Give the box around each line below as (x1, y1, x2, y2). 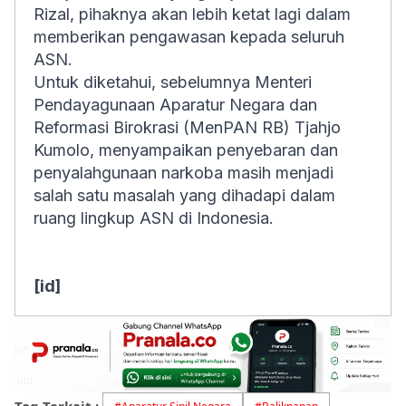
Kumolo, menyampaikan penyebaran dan (34, 140, 338, 159)
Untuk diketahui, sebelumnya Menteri (34, 72, 312, 92)
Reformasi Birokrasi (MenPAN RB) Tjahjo (34, 118, 341, 137)
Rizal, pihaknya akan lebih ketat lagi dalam (34, 5, 351, 24)
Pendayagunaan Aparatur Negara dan (34, 95, 317, 114)
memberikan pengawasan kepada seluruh (34, 27, 344, 46)
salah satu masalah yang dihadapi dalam (34, 186, 335, 205)
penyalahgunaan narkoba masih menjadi (34, 163, 333, 182)
